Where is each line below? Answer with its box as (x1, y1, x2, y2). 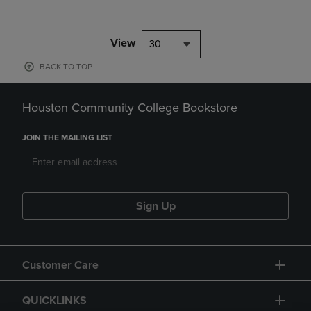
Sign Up (135, 199, 176, 214)
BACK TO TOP (40, 62, 92, 72)
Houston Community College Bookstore (22, 100, 237, 116)
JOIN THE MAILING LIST (22, 133, 112, 143)
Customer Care (22, 258, 99, 273)
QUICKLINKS (22, 294, 87, 308)
